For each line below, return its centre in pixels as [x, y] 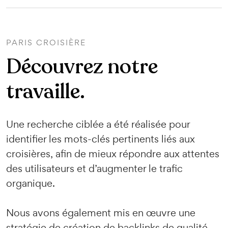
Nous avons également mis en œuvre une [101, 213]
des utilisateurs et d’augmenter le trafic [94, 168]
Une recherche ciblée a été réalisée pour [98, 124]
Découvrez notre [82, 67]
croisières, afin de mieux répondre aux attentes [113, 154]
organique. [31, 183]
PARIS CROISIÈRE [46, 42]
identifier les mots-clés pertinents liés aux [101, 139]
